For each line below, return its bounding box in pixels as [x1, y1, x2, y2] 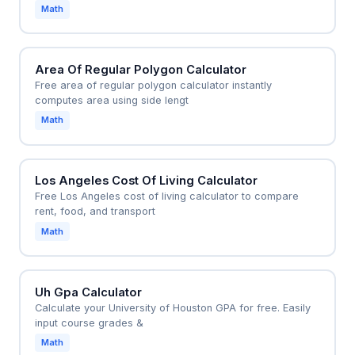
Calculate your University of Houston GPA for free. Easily [34, 301, 311, 314]
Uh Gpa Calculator [34, 284, 142, 300]
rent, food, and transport [34, 205, 155, 218]
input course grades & [34, 316, 143, 329]
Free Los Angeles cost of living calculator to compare [34, 190, 299, 203]
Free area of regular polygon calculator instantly [34, 79, 272, 92]
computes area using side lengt [34, 94, 189, 107]
